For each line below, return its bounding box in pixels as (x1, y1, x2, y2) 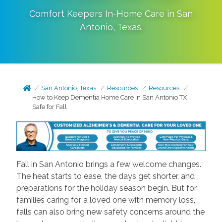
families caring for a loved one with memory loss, (16, 195, 195, 205)
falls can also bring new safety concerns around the (16, 207, 205, 217)
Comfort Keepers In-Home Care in (29, 8, 177, 19)
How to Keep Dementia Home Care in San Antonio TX (32, 94, 187, 101)
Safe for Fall (32, 103, 67, 111)
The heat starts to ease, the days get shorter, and (16, 171, 195, 181)
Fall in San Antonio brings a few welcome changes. (16, 159, 201, 169)
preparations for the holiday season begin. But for (16, 183, 197, 193)
